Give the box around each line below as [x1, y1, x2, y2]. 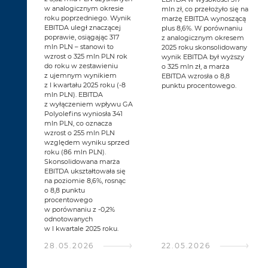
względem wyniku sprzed [44, 138, 130, 147]
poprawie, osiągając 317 [44, 33, 120, 42]
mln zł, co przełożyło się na [161, 5, 248, 14]
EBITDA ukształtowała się [44, 167, 126, 176]
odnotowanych [44, 215, 93, 224]
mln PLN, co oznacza [44, 119, 112, 128]
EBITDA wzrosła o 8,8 [161, 72, 230, 81]
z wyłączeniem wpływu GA [44, 100, 133, 109]
